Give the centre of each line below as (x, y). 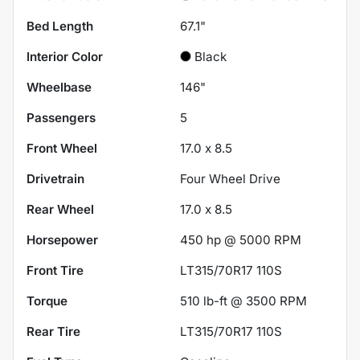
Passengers (61, 118)
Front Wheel (62, 149)
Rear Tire (53, 332)
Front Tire (55, 271)
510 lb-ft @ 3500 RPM (243, 301)
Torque (47, 301)
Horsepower (62, 240)
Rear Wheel (60, 210)
